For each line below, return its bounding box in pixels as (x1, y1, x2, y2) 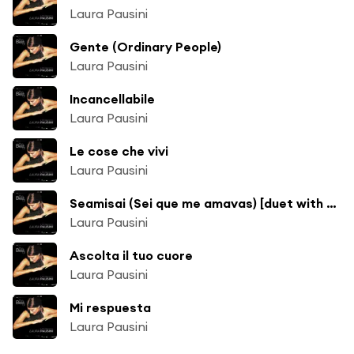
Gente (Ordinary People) (70, 38, 221, 55)
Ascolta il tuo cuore (70, 247, 193, 263)
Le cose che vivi (70, 142, 168, 159)
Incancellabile (70, 90, 155, 107)
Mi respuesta (70, 299, 151, 315)
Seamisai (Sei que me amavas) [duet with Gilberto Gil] (326, 194, 337, 211)
